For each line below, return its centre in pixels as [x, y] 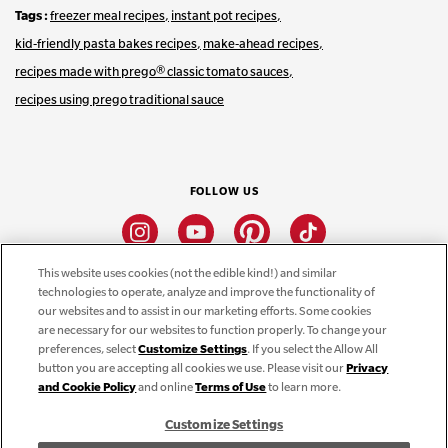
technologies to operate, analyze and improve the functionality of [207, 291]
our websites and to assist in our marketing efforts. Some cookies [205, 310]
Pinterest [295, 226]
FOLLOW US [224, 191]
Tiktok [343, 226]
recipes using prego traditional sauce [119, 99]
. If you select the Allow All [313, 348]
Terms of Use [231, 386]
